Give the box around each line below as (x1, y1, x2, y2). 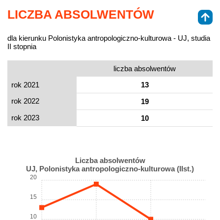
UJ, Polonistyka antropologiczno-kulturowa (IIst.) (26, 165, 194, 173)
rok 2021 (11, 81, 39, 89)
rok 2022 (11, 97, 39, 106)
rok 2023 (11, 113, 39, 122)
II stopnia (7, 42, 36, 51)
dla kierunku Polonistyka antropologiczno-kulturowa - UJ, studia (7, 34, 210, 43)
